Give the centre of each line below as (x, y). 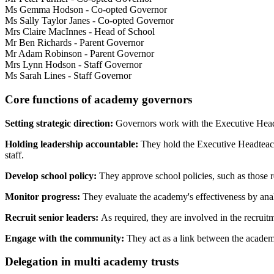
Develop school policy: (51, 176)
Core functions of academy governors (98, 99)
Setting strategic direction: (59, 123)
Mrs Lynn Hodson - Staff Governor (73, 65)
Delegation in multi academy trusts (92, 262)
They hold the (168, 144)
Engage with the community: (65, 238)
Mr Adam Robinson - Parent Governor (80, 54)
